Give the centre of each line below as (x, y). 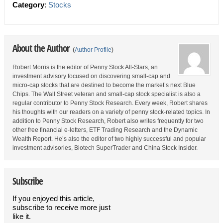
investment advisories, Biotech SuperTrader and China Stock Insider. (105, 148)
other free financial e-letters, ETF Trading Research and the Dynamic (105, 130)
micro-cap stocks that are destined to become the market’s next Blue (104, 85)
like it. (21, 216)
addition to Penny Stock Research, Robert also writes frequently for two (108, 121)
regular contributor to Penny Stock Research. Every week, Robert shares (110, 103)
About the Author (42, 48)
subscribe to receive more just (61, 207)
